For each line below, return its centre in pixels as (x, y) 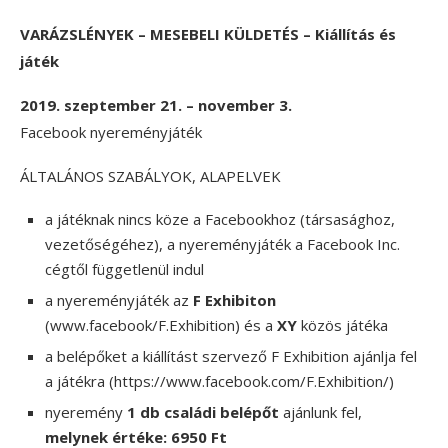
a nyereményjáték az (119, 300)
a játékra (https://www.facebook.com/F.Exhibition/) (219, 381)
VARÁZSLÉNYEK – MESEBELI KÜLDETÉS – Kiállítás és (208, 34)
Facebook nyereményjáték (111, 132)
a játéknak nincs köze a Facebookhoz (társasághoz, (220, 219)
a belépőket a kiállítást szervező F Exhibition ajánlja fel (231, 356)
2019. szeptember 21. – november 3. (156, 105)
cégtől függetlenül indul (124, 269)
